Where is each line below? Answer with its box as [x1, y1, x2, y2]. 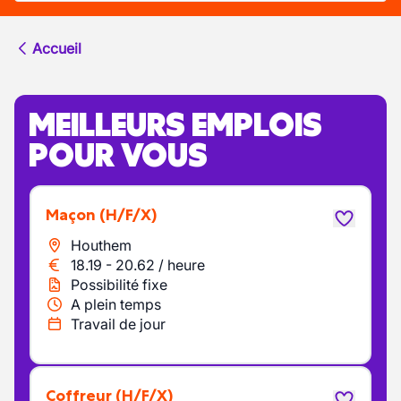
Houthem [71, 236, 132, 254]
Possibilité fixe [71, 276, 167, 294]
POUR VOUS [29, 134, 208, 175]
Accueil [32, 39, 81, 57]
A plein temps [71, 295, 161, 313]
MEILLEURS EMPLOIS [29, 104, 322, 145]
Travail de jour [71, 315, 166, 333]
